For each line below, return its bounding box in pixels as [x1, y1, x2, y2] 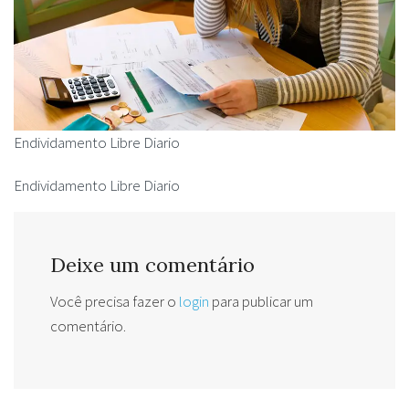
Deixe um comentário [50, 251, 255, 278]
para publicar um [209, 290, 313, 311]
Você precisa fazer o [50, 290, 179, 311]
